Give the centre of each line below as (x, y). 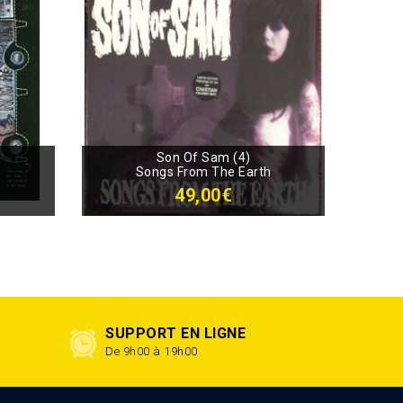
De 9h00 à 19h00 (152, 352)
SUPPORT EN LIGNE (176, 334)
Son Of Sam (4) (203, 158)
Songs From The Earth (203, 172)
